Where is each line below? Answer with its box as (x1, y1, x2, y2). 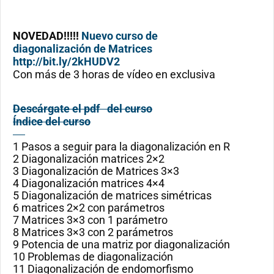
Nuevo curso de (81, 29, 158, 43)
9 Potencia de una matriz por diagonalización (13, 237, 230, 251)
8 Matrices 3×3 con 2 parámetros (13, 225, 173, 239)
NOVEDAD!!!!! (13, 29, 79, 43)
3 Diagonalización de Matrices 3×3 (13, 164, 179, 177)
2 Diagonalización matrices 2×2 (13, 152, 165, 165)
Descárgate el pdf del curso (13, 102, 152, 115)
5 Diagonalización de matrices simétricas (13, 188, 212, 202)
